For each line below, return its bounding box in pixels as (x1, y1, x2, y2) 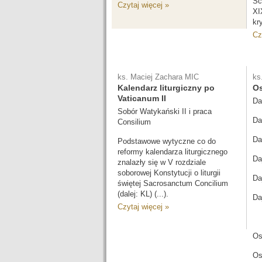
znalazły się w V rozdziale (118, 158, 206, 167)
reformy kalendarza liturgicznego (118, 147, 227, 156)
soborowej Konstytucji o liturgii (118, 168, 220, 177)
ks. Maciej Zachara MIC (118, 73, 199, 81)
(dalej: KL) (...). (118, 189, 168, 198)
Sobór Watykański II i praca (118, 107, 212, 116)
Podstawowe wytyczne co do (118, 137, 216, 146)
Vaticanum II (118, 94, 166, 103)
